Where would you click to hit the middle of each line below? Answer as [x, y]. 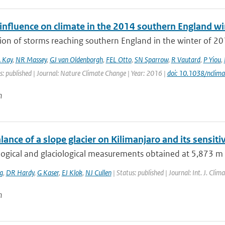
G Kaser [48, 173]
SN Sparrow [151, 60]
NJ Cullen [98, 173]
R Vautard [186, 60]
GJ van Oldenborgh [76, 60]
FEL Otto [119, 60]
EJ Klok [72, 173]
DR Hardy [20, 173]
